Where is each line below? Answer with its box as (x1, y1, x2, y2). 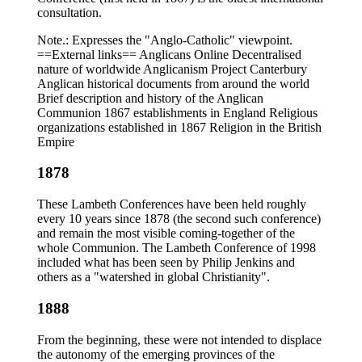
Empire (37, 134, 74, 149)
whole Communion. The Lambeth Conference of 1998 (37, 241, 316, 255)
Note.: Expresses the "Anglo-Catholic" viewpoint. (37, 32, 293, 47)
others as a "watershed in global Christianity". (37, 270, 270, 284)
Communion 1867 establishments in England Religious (37, 105, 318, 120)
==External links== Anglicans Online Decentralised (37, 47, 301, 61)
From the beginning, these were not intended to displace (37, 332, 322, 347)
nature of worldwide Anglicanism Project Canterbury (37, 61, 307, 76)
